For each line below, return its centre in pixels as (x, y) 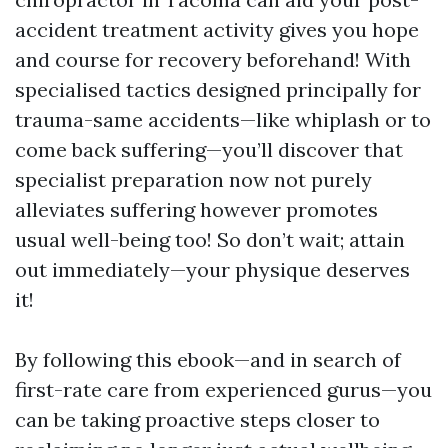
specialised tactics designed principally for (218, 90)
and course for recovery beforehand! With (213, 60)
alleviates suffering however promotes (196, 210)
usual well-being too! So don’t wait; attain (210, 240)
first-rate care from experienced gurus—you (223, 390)
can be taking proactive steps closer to (197, 420)
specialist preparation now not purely (193, 180)
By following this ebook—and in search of (208, 360)
